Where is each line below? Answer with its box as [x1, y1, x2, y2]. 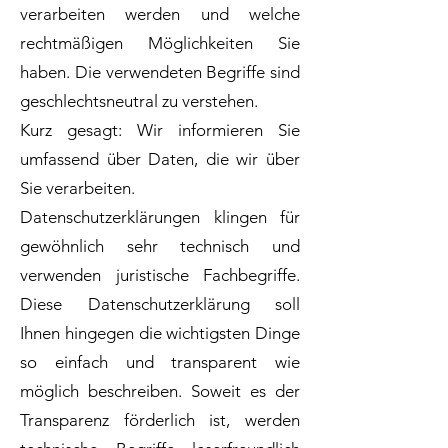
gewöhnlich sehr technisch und [20, 236, 300, 256]
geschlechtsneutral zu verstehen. [20, 91, 258, 111]
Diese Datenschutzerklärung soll [20, 294, 300, 314]
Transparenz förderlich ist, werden [20, 410, 300, 430]
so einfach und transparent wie [20, 352, 300, 372]
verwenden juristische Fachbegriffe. [20, 265, 300, 285]
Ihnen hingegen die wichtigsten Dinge [20, 323, 300, 343]
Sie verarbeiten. [20, 178, 135, 198]
